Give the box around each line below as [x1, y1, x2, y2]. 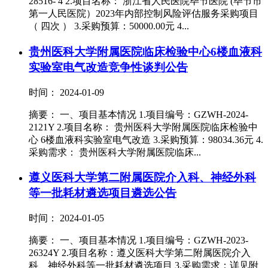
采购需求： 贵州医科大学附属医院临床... [29, 147, 201, 157]
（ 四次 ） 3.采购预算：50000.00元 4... [29, 21, 189, 32]
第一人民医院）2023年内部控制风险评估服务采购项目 [29, 8, 258, 19]
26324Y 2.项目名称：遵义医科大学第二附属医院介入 [29, 248, 251, 258]
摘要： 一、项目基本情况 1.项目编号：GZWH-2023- [29, 235, 248, 246]
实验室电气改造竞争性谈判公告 [29, 60, 188, 74]
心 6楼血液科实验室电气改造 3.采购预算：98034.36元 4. [29, 134, 263, 145]
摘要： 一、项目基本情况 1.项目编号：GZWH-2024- [29, 109, 248, 120]
